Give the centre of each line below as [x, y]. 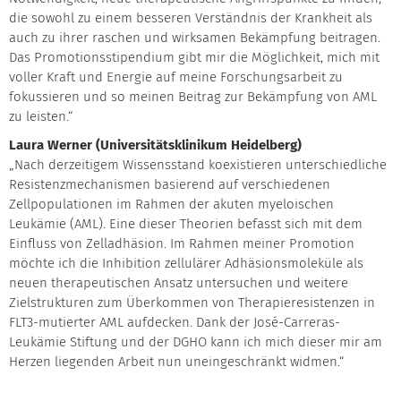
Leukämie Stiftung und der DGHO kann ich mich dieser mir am [196, 342]
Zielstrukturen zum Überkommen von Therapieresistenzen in [192, 303]
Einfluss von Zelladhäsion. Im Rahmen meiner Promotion [182, 243]
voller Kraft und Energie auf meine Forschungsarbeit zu [176, 77]
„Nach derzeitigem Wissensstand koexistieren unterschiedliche [198, 165]
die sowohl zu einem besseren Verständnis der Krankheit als [191, 18]
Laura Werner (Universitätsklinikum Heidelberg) [155, 145]
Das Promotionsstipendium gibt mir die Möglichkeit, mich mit [194, 57]
